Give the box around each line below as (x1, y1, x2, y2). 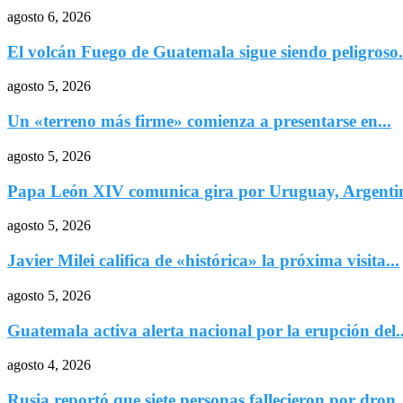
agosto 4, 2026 (7, 357, 91, 373)
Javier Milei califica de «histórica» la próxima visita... (7, 251, 399, 271)
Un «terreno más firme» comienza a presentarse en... (7, 112, 391, 131)
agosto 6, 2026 (7, 9, 91, 25)
